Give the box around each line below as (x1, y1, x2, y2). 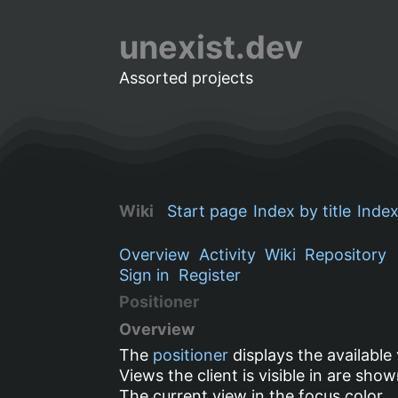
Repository (305, 244, 387, 264)
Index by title (253, 201, 352, 220)
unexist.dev (119, 28, 304, 67)
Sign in (119, 265, 171, 284)
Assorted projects (119, 68, 254, 87)
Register (179, 265, 242, 284)
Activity (199, 244, 257, 264)
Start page (167, 201, 248, 220)
